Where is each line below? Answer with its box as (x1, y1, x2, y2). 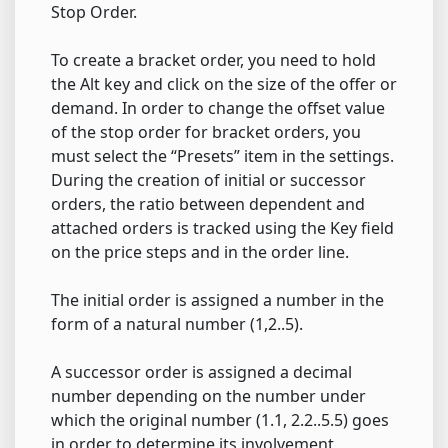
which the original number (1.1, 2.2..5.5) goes (51, 409, 389, 432)
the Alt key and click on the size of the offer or (51, 73, 397, 96)
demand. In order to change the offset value (51, 97, 385, 120)
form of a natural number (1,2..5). (51, 313, 303, 336)
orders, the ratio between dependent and (51, 193, 365, 216)
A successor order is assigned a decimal (51, 361, 352, 384)
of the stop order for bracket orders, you (51, 121, 361, 144)
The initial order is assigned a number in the (51, 289, 384, 312)
